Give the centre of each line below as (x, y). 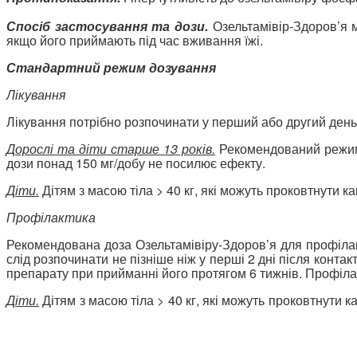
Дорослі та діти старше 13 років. (111, 148)
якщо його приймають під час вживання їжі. (135, 40)
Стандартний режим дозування (111, 67)
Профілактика (51, 217)
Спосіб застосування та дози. (107, 25)
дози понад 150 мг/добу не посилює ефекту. (136, 163)
